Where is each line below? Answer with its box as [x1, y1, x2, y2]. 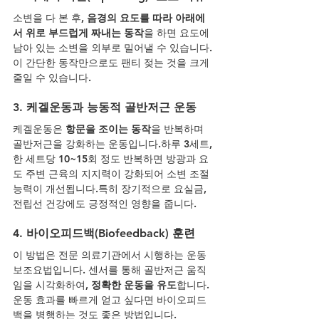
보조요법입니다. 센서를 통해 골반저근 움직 [13, 263, 206, 276]
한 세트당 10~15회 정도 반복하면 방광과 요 [13, 152, 209, 165]
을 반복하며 [151, 122, 206, 135]
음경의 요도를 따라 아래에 [87, 11, 205, 24]
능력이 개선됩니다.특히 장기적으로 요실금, [13, 182, 209, 195]
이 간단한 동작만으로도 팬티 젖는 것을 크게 [13, 56, 212, 69]
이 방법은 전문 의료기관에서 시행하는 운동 [13, 248, 209, 261]
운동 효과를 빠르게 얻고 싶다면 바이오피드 [13, 293, 206, 306]
